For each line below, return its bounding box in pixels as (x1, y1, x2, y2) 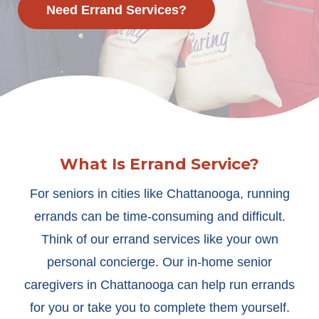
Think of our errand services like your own (41, 232, 278, 246)
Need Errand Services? (46, 3, 187, 17)
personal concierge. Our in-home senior (47, 255, 272, 269)
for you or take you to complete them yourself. (29, 300, 290, 315)
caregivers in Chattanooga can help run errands (24, 278, 295, 292)
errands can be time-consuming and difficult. (33, 209, 286, 224)
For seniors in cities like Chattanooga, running (29, 187, 290, 201)
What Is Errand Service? (60, 155, 259, 174)
